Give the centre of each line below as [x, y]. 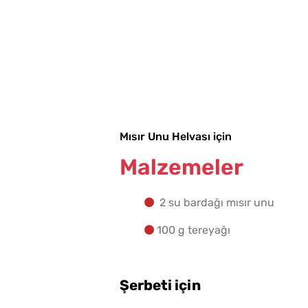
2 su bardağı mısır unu [216, 203]
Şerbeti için [160, 286]
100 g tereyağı [194, 230]
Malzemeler [181, 167]
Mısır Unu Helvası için [176, 137]
